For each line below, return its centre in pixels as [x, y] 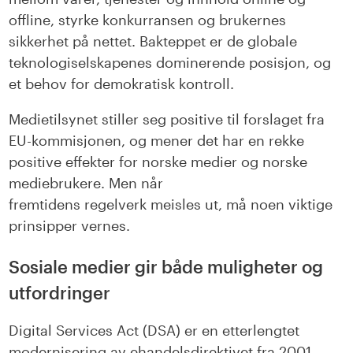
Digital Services [63, 331]
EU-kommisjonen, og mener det [116, 141]
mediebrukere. [59, 183]
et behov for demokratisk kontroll [120, 84]
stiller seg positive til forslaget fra [214, 119]
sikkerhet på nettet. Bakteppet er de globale [153, 41]
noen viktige [292, 204]
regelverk [116, 204]
